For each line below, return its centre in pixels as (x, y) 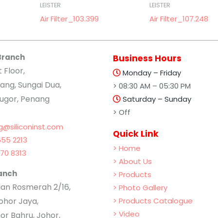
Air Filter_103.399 (70, 19)
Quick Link (136, 134)
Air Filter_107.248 (179, 19)
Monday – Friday (151, 73)
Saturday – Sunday (156, 99)
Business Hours (147, 59)
